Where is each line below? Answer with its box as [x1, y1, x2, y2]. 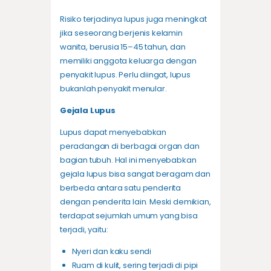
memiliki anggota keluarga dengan [60, 55, 197, 67]
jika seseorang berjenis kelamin [60, 27, 183, 39]
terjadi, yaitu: [60, 224, 108, 236]
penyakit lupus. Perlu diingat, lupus [60, 69, 191, 81]
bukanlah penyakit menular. [60, 83, 167, 95]
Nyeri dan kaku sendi [71, 246, 152, 258]
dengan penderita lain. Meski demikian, [60, 196, 211, 208]
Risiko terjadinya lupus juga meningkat [60, 13, 207, 25]
